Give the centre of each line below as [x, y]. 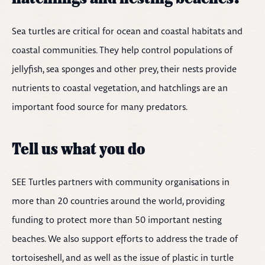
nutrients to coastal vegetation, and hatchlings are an [120, 88]
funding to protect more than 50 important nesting [117, 220]
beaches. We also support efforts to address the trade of [125, 239]
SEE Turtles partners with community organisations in [121, 182]
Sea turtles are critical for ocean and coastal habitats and [127, 31]
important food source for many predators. [100, 107]
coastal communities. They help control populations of [122, 50]
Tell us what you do [78, 150]
